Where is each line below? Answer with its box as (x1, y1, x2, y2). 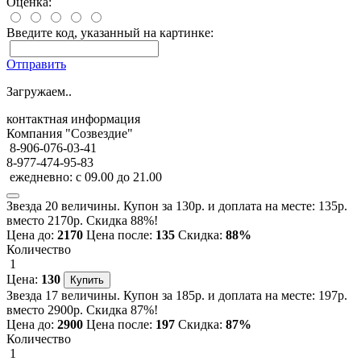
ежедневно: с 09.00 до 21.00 (10, 169, 162, 184)
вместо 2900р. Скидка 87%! (6, 302, 158, 317)
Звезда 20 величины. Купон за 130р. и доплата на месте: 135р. (6, 198, 347, 213)
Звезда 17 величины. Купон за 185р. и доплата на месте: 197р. (6, 288, 347, 302)
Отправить (6, 56, 66, 71)
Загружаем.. (6, 84, 72, 98)
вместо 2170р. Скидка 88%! (6, 213, 158, 227)
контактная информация (6, 111, 140, 126)
